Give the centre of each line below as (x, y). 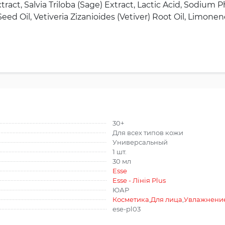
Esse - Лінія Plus (139, 181)
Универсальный (140, 142)
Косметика (131, 200)
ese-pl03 (127, 209)
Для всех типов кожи (148, 133)
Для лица (166, 200)
